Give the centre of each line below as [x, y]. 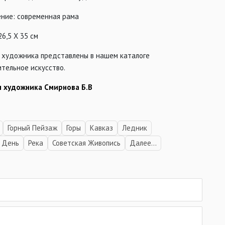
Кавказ [102, 128]
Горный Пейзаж [33, 128]
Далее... [143, 143]
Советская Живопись [87, 143]
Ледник [135, 128]
